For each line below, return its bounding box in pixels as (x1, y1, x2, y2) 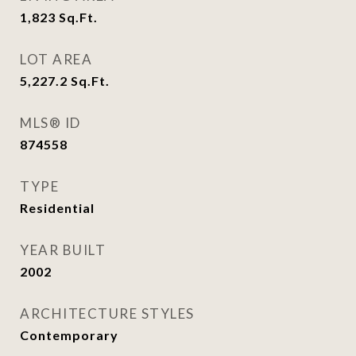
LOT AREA (20, 51, 92, 68)
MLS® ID (20, 114, 81, 131)
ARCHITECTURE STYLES (20, 305, 195, 322)
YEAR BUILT (20, 242, 106, 258)
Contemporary (20, 327, 118, 342)
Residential (20, 200, 95, 215)
